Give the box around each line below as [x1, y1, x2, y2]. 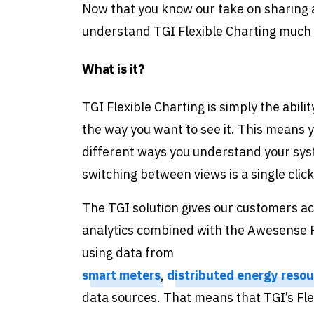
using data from [82, 245, 174, 261]
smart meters [82, 267, 161, 284]
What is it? [82, 61, 146, 78]
